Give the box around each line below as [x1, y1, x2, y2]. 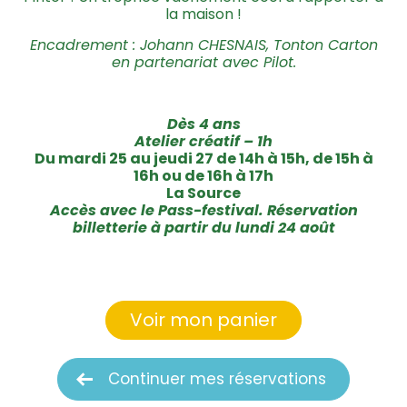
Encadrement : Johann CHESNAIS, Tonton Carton [29, 34, 378, 55]
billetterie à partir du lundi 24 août [72, 216, 335, 238]
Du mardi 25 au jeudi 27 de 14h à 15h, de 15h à [34, 147, 373, 169]
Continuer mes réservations [108, 367, 326, 390]
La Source [166, 182, 241, 203]
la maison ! [165, 3, 242, 25]
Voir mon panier [130, 306, 277, 333]
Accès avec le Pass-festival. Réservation [49, 199, 358, 221]
